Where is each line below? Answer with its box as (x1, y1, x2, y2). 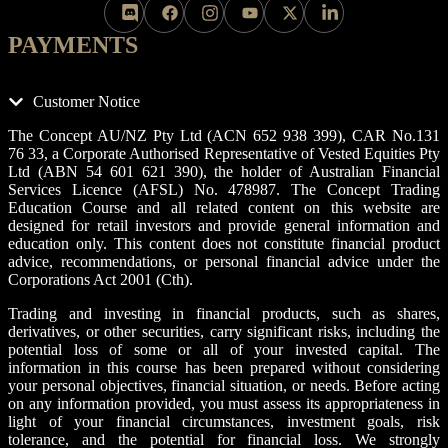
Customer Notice (33, 93, 140, 111)
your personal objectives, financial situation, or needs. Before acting (8, 377, 440, 395)
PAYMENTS (8, 32, 138, 59)
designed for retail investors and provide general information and (8, 217, 440, 235)
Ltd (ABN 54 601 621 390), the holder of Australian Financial (8, 163, 440, 181)
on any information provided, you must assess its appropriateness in (8, 395, 440, 413)
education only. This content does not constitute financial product (8, 235, 440, 253)
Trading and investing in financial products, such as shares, (8, 305, 440, 323)
